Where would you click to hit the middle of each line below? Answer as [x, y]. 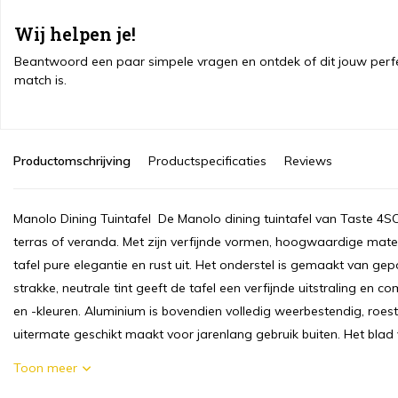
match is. [40, 80]
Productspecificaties [207, 161]
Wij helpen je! [75, 34]
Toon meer [45, 368]
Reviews [308, 161]
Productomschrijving [72, 161]
